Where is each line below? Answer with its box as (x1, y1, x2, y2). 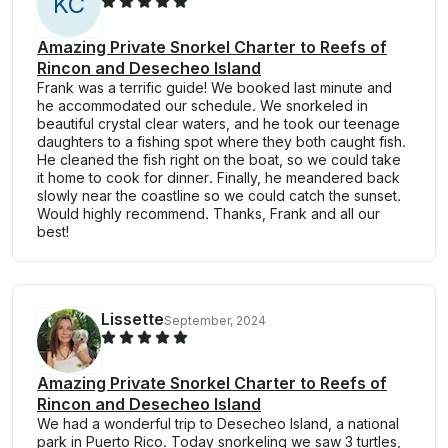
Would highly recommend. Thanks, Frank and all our (37, 205, 380, 223)
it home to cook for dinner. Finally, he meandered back (37, 169, 400, 187)
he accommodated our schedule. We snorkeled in (37, 97, 368, 115)
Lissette (101, 309, 164, 330)
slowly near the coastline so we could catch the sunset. (37, 187, 401, 205)
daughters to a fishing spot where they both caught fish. (37, 133, 406, 151)
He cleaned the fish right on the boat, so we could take (37, 151, 401, 169)
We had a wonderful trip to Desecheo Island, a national (37, 415, 399, 433)
